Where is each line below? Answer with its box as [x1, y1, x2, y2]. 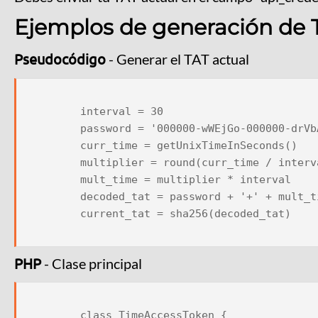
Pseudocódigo [14, 50, 106, 68]
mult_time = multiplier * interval [29, 172, 81, 186]
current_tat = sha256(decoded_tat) [29, 207, 81, 220]
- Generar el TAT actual [106, 50, 250, 68]
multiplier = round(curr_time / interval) [29, 155, 81, 169]
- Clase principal [41, 254, 143, 272]
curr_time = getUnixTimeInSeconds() [29, 138, 81, 152]
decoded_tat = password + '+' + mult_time [29, 190, 81, 203]
